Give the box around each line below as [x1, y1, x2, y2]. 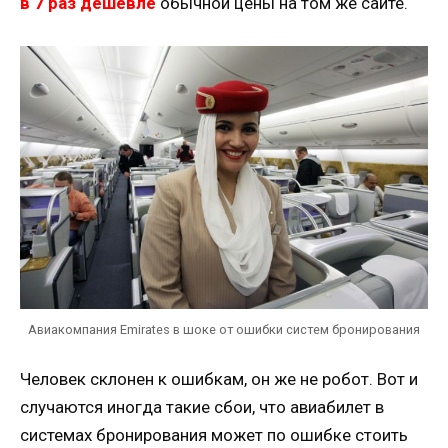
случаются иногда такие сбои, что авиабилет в [20, 397, 384, 418]
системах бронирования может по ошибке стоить [20, 425, 408, 446]
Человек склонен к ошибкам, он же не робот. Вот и [20, 369, 418, 390]
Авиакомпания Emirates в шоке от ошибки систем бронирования [28, 321, 420, 337]
